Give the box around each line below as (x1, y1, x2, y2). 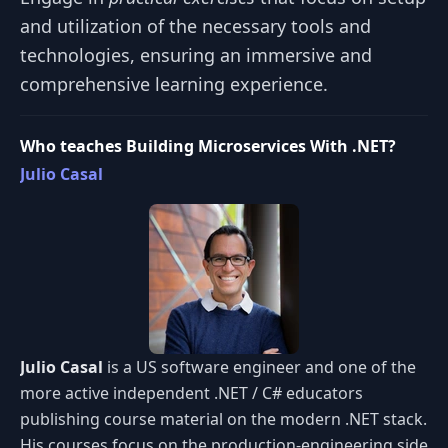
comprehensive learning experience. (20, 71, 328, 96)
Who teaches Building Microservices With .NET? (20, 134, 396, 157)
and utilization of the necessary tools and (20, 13, 371, 38)
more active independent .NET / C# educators (20, 381, 363, 404)
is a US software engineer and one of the (103, 355, 416, 378)
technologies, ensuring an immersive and (20, 42, 372, 67)
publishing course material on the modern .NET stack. (20, 407, 427, 430)
